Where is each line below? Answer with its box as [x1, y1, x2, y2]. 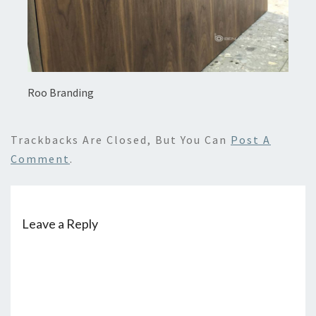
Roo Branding [28, 85, 94, 99]
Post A [231, 133, 271, 147]
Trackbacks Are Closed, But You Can [11, 133, 231, 147]
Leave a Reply [22, 216, 98, 232]
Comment [11, 152, 70, 166]
